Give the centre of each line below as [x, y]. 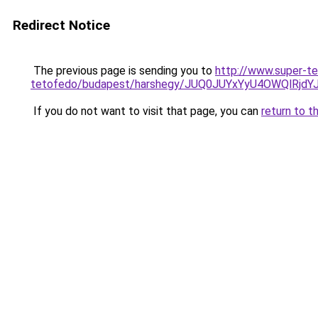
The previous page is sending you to [123, 71]
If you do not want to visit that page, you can [146, 111]
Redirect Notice [61, 25]
